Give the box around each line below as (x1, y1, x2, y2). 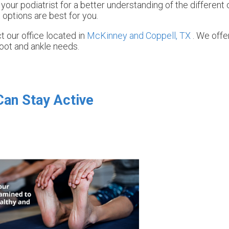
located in (44, 30, 87, 41)
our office (7, 30, 44, 41)
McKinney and (87, 30, 146, 41)
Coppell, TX (146, 30, 191, 41)
